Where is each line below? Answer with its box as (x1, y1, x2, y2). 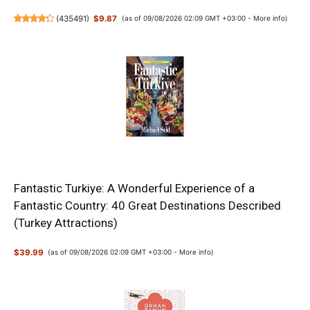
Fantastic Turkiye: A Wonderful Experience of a (14, 181, 255, 196)
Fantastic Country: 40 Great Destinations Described (14, 199, 281, 213)
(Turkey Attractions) (14, 216, 118, 230)
